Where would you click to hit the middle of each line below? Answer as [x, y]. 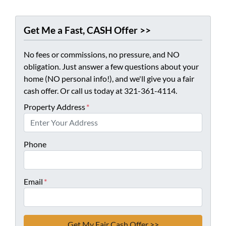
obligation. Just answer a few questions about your [111, 66]
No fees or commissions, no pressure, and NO [102, 54]
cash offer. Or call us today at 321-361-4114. [100, 90]
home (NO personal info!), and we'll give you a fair [109, 78]
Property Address [54, 106]
